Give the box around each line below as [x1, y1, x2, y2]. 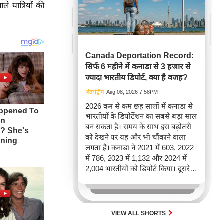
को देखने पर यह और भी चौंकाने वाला [85, 133, 186, 141]
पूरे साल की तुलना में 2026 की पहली [85, 185, 185, 194]
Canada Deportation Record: [85, 51, 194, 60]
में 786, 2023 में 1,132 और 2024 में [85, 154, 187, 162]
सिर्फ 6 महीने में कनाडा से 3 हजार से [85, 62, 191, 71]
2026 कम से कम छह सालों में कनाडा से [85, 102, 193, 110]
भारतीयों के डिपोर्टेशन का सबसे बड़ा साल [85, 112, 197, 120]
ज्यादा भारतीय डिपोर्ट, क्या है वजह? [85, 73, 188, 82]
